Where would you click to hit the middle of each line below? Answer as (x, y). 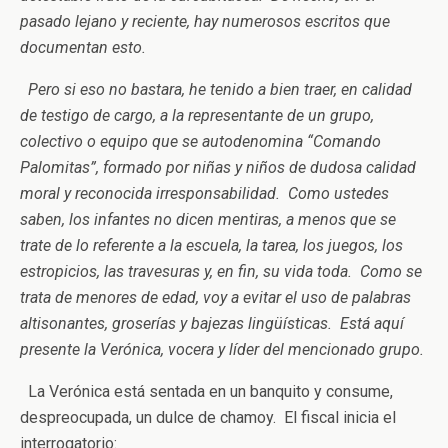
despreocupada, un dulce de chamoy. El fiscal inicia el (208, 417)
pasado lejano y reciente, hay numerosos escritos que (205, 21)
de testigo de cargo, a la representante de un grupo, (197, 115)
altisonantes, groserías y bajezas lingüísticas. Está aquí (212, 323)
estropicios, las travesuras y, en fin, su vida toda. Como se (221, 271)
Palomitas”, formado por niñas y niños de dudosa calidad (218, 167)
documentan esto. (83, 47)
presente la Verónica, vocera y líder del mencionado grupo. (222, 349)
